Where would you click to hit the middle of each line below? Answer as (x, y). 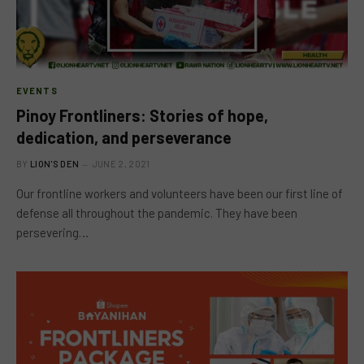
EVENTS (37, 90)
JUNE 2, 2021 (121, 163)
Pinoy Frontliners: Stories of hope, (142, 115)
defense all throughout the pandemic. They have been (157, 212)
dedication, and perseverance (124, 137)
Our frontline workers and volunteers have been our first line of (180, 193)
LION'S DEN (55, 163)
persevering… (52, 232)
